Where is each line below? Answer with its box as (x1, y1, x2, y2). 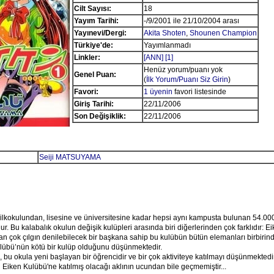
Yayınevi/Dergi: (73, 29, 127, 37)
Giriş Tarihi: (73, 100, 114, 108)
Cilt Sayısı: (73, 4, 111, 13)
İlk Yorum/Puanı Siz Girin (146, 75, 228, 84)
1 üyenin (143, 87, 172, 96)
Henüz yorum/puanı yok (143, 65, 223, 74)
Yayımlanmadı (143, 41, 191, 50)
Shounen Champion (189, 29, 257, 37)
